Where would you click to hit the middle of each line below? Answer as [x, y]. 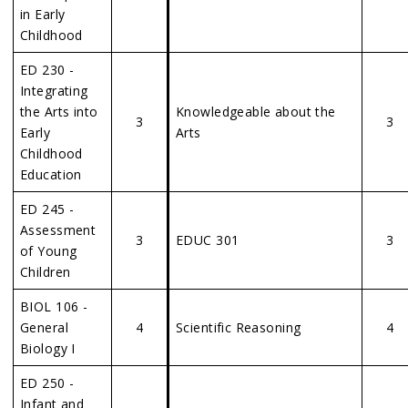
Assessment [58, 230]
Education [51, 174]
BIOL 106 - [54, 306]
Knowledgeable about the [256, 112]
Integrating [54, 91]
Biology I [48, 348]
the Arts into [59, 112]
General [44, 327]
